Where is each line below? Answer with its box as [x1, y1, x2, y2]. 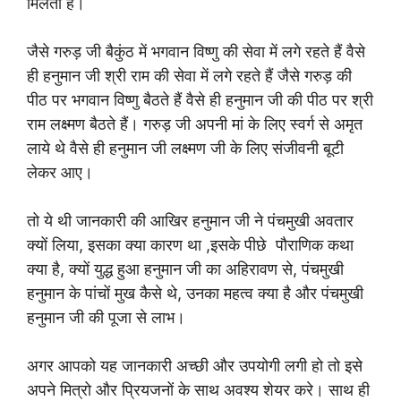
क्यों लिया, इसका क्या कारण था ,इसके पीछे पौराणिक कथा [27, 235, 354, 254]
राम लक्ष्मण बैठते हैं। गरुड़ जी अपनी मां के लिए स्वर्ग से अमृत [27, 114, 363, 133]
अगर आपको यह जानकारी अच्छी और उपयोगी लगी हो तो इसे [27, 355, 363, 375]
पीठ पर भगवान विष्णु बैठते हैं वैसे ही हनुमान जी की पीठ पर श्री [27, 90, 373, 109]
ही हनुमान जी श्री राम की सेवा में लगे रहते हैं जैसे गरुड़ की [27, 65, 352, 85]
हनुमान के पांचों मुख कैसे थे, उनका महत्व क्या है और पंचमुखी [27, 283, 363, 303]
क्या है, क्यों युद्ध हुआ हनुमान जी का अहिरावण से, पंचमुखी [27, 259, 344, 278]
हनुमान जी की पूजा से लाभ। [27, 307, 190, 327]
